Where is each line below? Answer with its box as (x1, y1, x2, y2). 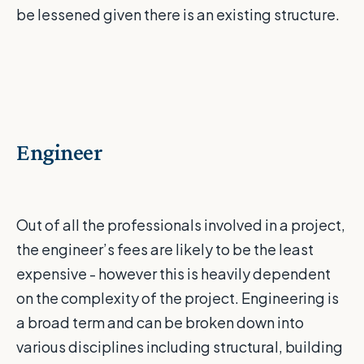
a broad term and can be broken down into (16, 313, 304, 332)
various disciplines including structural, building (16, 337, 343, 357)
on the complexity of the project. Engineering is (16, 288, 339, 308)
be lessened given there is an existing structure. (16, 5, 340, 24)
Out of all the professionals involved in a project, (16, 215, 345, 235)
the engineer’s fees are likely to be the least (16, 240, 314, 259)
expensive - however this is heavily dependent (16, 264, 331, 284)
